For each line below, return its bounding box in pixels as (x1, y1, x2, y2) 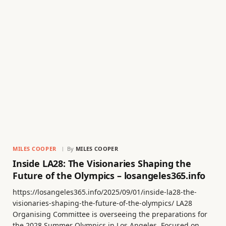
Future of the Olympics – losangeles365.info (13, 169, 206, 182)
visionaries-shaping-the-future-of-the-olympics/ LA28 (13, 198, 192, 208)
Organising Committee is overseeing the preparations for (13, 209, 207, 219)
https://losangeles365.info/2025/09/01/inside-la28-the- (13, 187, 197, 197)
